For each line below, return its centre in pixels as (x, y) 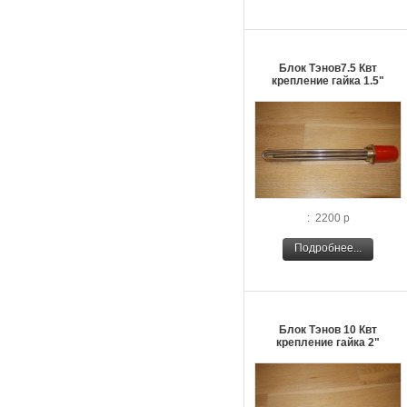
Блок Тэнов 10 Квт (328, 330)
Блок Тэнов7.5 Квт (328, 68)
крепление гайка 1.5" (328, 81)
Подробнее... (328, 248)
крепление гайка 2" (328, 342)
